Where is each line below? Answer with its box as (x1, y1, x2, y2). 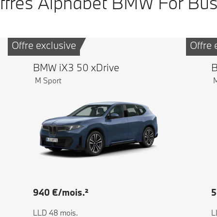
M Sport (33, 76, 62, 86)
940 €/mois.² (33, 186, 89, 199)
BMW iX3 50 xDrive (33, 61, 119, 75)
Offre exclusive (12, 38, 76, 52)
